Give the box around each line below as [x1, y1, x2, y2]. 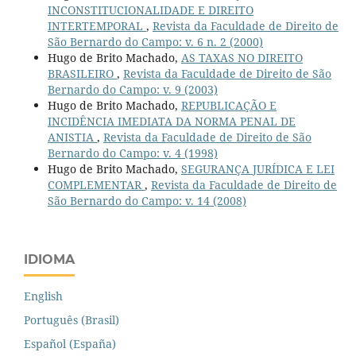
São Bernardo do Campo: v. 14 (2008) [47, 192, 246, 208]
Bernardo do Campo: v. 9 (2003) [47, 81, 218, 97]
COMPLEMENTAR [47, 176, 145, 192]
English [24, 288, 63, 304]
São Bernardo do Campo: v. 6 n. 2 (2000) [47, 33, 263, 49]
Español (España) [24, 335, 116, 351]
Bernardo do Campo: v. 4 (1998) [47, 145, 218, 161]
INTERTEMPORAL [47, 17, 146, 33]
